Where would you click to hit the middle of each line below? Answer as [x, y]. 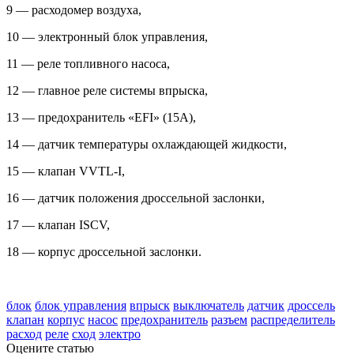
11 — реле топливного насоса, [88, 63]
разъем [229, 319]
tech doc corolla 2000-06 [68, 278]
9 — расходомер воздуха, [74, 9]
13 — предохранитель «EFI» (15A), [101, 117]
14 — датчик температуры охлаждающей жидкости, [147, 144]
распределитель [293, 319]
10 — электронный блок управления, [107, 36]
